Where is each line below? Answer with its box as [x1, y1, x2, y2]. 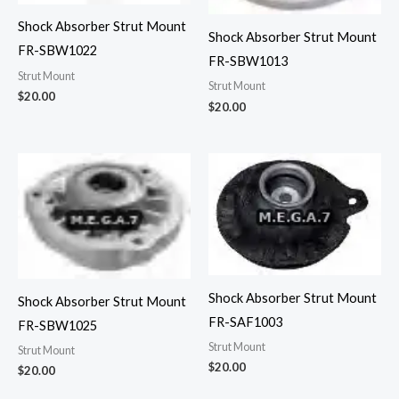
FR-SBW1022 [18, 43, 97, 59]
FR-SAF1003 [208, 314, 282, 330]
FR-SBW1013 [208, 53, 288, 69]
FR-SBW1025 [18, 317, 97, 333]
